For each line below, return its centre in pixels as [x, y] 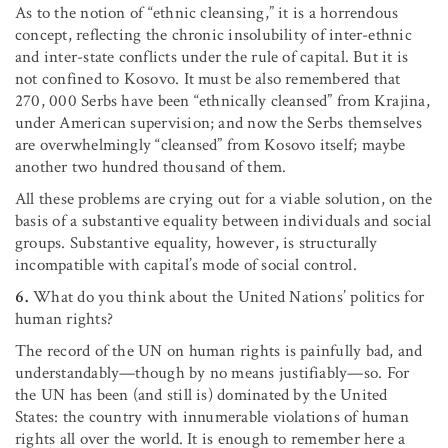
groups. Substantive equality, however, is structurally [196, 242]
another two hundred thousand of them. [151, 166]
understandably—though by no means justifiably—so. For [212, 372]
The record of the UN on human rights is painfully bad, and [219, 350]
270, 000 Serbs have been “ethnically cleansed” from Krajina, [222, 100]
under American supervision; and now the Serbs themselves [218, 122]
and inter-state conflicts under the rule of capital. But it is [212, 56]
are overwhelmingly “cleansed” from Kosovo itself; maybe [210, 144]
